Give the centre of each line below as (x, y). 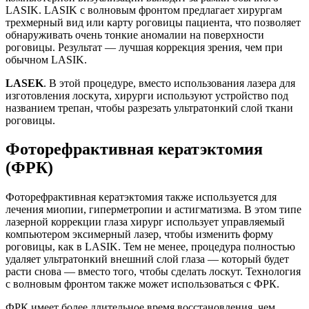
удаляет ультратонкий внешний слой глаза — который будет (147, 259)
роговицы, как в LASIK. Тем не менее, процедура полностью (150, 247)
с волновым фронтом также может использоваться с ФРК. (142, 284)
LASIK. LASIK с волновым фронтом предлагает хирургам (144, 10)
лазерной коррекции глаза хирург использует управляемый (145, 222)
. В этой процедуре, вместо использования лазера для (169, 83)
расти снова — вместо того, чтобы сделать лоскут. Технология (153, 272)
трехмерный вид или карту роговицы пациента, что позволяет (153, 22)
